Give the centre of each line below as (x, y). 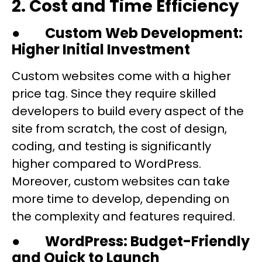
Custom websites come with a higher (121, 76)
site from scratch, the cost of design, (119, 128)
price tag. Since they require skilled (114, 93)
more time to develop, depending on (120, 199)
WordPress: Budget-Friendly (147, 241)
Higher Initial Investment (101, 49)
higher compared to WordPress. (106, 163)
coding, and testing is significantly (111, 146)
